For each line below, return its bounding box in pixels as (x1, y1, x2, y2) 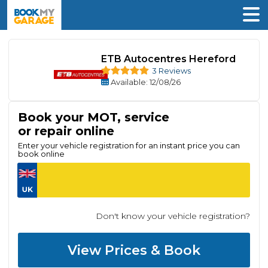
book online (18, 149, 65, 159)
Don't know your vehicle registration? (96, 211, 250, 221)
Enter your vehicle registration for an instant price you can (18, 141, 240, 150)
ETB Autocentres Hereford (100, 53, 236, 65)
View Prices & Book (68, 242, 200, 258)
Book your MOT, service (18, 110, 169, 124)
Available (110, 77, 146, 87)
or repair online (18, 124, 114, 138)
